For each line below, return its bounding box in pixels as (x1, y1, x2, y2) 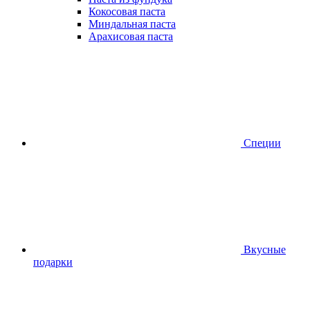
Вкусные (244, 244, 286, 256)
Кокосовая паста (89, 6, 165, 18)
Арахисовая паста (89, 30, 173, 43)
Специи (244, 137, 281, 149)
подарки (33, 256, 73, 268)
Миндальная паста (89, 18, 176, 30)
